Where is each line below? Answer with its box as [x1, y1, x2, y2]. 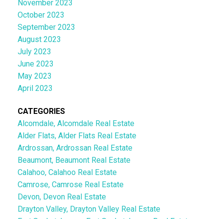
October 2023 [17, 10, 65, 20]
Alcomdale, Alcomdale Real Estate [17, 118, 134, 128]
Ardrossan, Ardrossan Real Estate [17, 143, 132, 153]
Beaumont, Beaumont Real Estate [17, 155, 131, 165]
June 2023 [17, 59, 54, 68]
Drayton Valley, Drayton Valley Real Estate [17, 204, 160, 214]
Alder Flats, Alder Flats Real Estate [17, 131, 136, 140]
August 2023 [17, 34, 61, 44]
